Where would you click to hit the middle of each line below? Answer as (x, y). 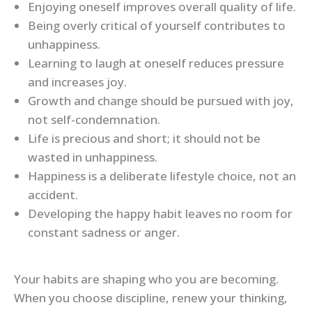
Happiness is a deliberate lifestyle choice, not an (162, 175)
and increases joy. (77, 81)
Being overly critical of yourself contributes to (157, 25)
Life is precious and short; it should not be (144, 138)
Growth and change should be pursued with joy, (161, 100)
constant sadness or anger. (104, 232)
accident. (53, 194)
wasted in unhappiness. (93, 157)
